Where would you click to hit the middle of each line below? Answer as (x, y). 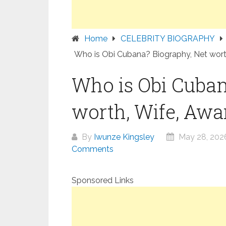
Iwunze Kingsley (124, 137)
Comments (93, 149)
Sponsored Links (103, 180)
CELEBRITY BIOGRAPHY (168, 39)
